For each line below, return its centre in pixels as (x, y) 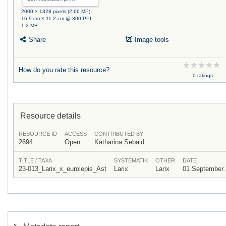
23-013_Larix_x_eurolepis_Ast (63, 169)
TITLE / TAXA (35, 161)
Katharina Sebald (119, 142)
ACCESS (76, 134)
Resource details (50, 116)
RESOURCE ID (38, 134)
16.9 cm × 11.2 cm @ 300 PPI (56, 18)
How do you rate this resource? (64, 70)
